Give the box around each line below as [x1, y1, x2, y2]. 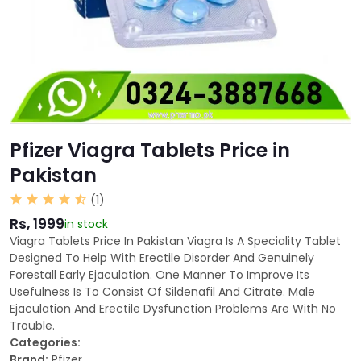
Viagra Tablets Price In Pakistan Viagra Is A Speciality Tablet [10, 233, 341, 250]
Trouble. [10, 317, 55, 334]
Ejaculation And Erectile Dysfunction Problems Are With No [10, 301, 336, 317]
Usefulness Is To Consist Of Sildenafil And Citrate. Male [10, 284, 315, 301]
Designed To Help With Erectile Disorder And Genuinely [10, 250, 314, 267]
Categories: [10, 334, 81, 351]
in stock [64, 216, 108, 233]
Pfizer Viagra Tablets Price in [10, 137, 290, 164]
